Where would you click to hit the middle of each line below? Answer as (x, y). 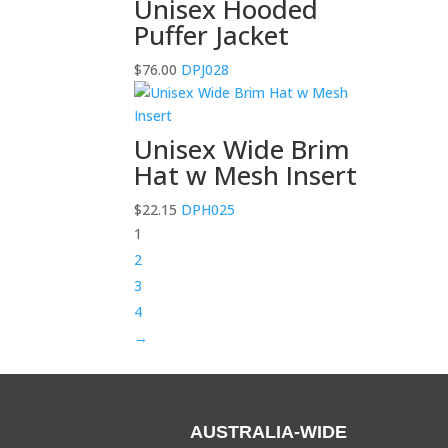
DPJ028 (203, 69)
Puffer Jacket (212, 34)
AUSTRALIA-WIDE (269, 431)
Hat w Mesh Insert (246, 174)
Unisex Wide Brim (242, 148)
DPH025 (206, 209)
